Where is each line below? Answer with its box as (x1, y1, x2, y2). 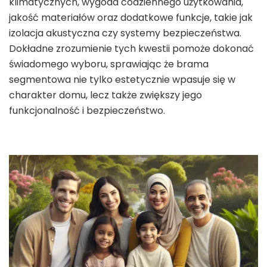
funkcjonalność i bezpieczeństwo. (9, 103, 165, 117)
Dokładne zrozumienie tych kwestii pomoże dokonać (9, 41, 254, 55)
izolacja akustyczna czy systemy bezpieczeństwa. (9, 26, 241, 40)
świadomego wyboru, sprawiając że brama (9, 57, 209, 71)
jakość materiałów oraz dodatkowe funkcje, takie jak (9, 10, 253, 24)
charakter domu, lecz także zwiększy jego (9, 88, 202, 102)
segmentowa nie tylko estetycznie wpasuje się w (9, 72, 235, 86)
